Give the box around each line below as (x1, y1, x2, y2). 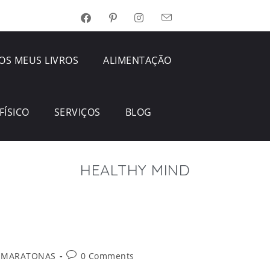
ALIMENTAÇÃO (103, 54, 172, 67)
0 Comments (80, 250, 134, 262)
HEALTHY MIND (80, 160, 190, 179)
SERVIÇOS (54, 105, 101, 119)
